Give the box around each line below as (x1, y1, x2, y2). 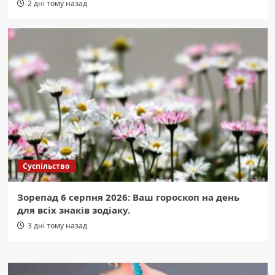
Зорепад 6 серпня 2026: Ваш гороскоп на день (17, 191, 239, 203)
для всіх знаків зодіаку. (17, 204, 130, 216)
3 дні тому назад (27, 220, 87, 231)
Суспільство (22, 161, 69, 171)
